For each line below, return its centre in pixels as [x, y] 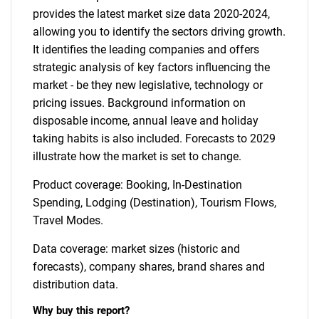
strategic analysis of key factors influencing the [151, 67]
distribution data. [75, 284]
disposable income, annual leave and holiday [146, 121]
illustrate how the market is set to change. [137, 156]
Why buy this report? [81, 310]
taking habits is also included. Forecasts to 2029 [154, 138]
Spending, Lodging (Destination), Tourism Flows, [155, 203]
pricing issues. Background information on [139, 103]
